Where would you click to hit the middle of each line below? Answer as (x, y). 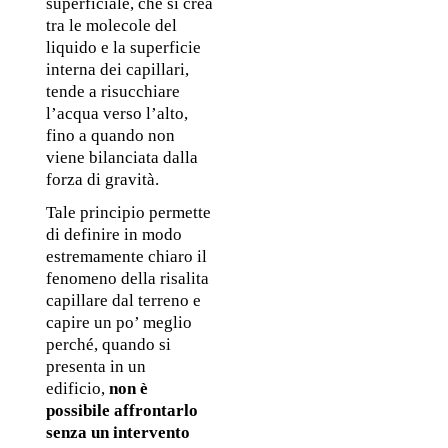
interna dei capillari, (117, 70)
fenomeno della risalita (127, 278)
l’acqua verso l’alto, (116, 114)
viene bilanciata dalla (121, 158)
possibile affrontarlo (121, 410)
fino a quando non (110, 136)
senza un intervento (117, 432)
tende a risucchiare (112, 92)
